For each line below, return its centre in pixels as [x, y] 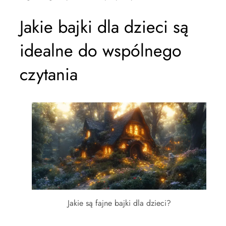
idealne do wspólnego [101, 51]
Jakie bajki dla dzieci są [104, 27]
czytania [49, 74]
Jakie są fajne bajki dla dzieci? [119, 203]
